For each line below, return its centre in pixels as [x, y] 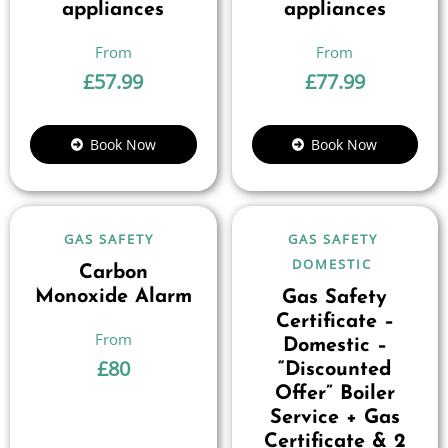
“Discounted [335, 370]
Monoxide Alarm [113, 297]
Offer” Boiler [334, 394]
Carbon [113, 273]
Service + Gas [334, 418]
